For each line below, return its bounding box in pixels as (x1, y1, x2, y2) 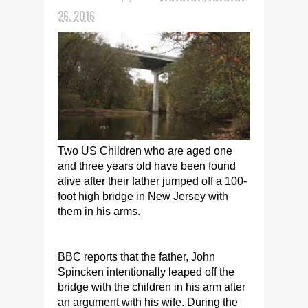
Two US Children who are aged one (58, 144, 232, 157)
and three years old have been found (58, 159, 236, 172)
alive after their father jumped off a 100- (58, 175, 247, 187)
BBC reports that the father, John (58, 250, 215, 263)
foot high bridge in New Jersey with (58, 190, 228, 202)
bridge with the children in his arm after (58, 280, 245, 293)
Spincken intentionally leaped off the (58, 265, 234, 278)
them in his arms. (58, 205, 140, 217)
